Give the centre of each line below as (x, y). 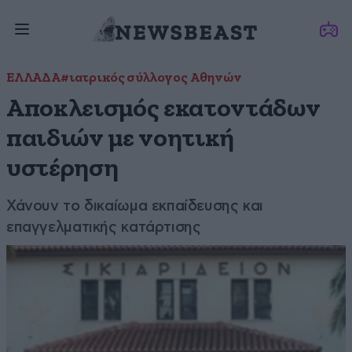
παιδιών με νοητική (121, 139)
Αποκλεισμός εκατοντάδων (163, 109)
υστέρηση (62, 169)
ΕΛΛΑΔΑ (33, 78)
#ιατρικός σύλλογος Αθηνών (151, 78)
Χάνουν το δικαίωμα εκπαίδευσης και (135, 205)
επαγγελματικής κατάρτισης (104, 227)
